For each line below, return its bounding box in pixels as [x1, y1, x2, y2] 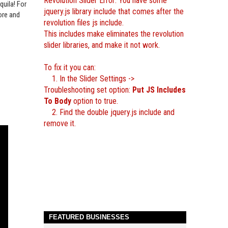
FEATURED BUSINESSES [49, 213, 129, 221]
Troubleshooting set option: [44, 85, 132, 95]
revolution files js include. [44, 18, 124, 27]
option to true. [71, 96, 118, 106]
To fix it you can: [44, 63, 96, 72]
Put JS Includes [132, 85, 186, 95]
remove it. [44, 119, 76, 128]
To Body [44, 96, 71, 106]
